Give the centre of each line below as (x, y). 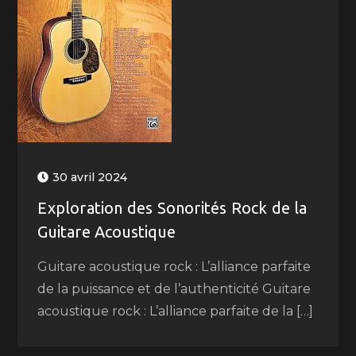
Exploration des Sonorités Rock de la (172, 208)
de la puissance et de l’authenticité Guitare (174, 289)
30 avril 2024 (90, 177)
